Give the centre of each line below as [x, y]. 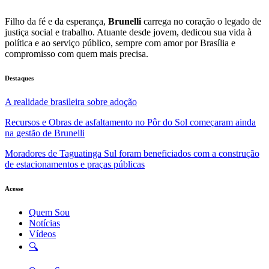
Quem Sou [49, 212]
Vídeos [42, 234]
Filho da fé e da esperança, [56, 21]
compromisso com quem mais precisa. [77, 53]
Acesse [14, 188]
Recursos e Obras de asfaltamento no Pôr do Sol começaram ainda [130, 122]
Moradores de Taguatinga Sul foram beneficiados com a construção [132, 153]
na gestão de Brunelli [45, 133]
